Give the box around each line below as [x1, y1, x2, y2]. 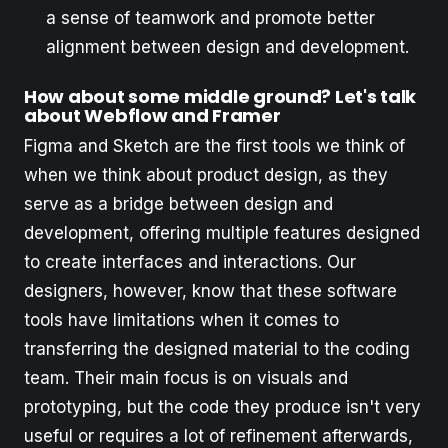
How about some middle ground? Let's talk [24, 83, 417, 109]
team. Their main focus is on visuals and [24, 368, 348, 389]
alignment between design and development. [46, 36, 409, 57]
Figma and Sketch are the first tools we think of [24, 136, 405, 157]
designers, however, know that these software [24, 281, 397, 302]
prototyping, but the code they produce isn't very [24, 397, 421, 418]
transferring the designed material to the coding [24, 339, 410, 360]
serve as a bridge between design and [24, 194, 333, 215]
